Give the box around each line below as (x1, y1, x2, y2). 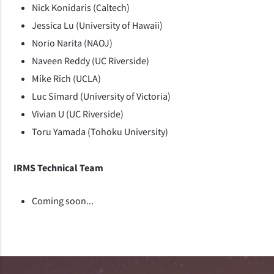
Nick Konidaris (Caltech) (32, 1, 130, 14)
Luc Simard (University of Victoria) (32, 90, 171, 103)
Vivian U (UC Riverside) (32, 108, 124, 120)
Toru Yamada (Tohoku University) (32, 125, 169, 138)
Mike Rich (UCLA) (32, 72, 102, 85)
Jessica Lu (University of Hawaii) (32, 19, 163, 32)
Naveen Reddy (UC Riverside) (32, 54, 150, 67)
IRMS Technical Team (13, 161, 104, 174)
